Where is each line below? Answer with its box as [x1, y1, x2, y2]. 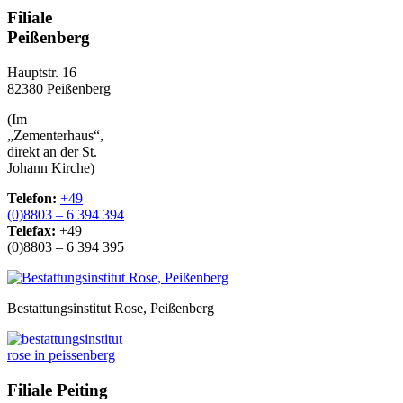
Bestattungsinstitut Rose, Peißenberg [7, 300, 214, 317]
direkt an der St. [7, 144, 97, 160]
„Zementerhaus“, [7, 128, 103, 144]
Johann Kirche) [7, 160, 94, 176]
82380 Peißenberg [7, 81, 111, 97]
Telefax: [7, 223, 56, 239]
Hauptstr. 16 [7, 65, 76, 81]
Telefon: [7, 191, 57, 207]
